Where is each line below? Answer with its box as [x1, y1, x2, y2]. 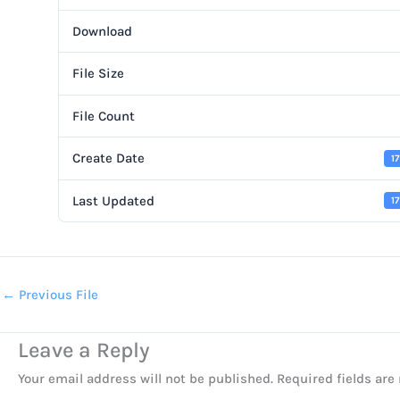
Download [72, 22, 132, 39]
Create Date [72, 150, 145, 167]
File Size [72, 65, 124, 82]
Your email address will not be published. [18, 370, 273, 387]
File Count [72, 107, 135, 124]
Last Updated [72, 192, 154, 209]
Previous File [15, 286, 98, 303]
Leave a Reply [18, 337, 150, 362]
